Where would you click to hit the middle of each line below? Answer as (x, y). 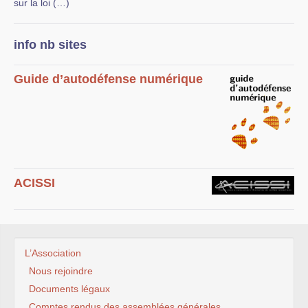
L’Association (53, 253)
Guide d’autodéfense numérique (108, 79)
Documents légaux (69, 289)
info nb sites (50, 45)
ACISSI (34, 183)
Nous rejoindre (61, 271)
